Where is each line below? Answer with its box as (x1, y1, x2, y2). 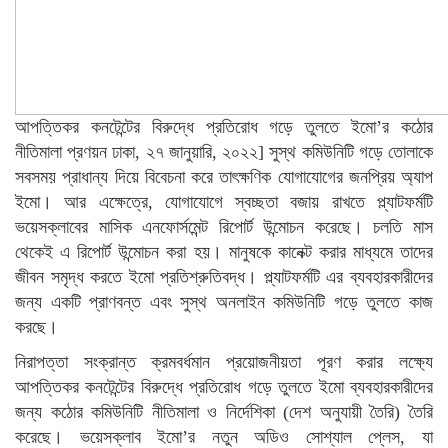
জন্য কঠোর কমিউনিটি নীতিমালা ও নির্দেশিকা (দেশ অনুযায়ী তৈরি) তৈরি (15, 402, 433, 422)
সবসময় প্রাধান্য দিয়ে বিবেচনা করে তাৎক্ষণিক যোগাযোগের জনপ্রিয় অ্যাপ (15, 167, 433, 187)
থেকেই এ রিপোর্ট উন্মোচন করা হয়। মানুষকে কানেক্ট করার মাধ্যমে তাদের (15, 242, 433, 262)
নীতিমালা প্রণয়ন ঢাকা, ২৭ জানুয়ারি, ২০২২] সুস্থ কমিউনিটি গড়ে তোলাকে (15, 142, 433, 162)
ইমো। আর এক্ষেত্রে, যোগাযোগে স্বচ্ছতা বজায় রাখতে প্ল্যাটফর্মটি (15, 192, 433, 212)
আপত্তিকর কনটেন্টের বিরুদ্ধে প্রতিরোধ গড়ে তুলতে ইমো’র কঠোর (15, 117, 433, 137)
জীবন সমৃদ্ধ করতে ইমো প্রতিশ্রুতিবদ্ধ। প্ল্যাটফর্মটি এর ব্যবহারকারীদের (15, 267, 433, 287)
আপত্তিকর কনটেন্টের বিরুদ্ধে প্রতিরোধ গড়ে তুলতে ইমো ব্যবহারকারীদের (15, 377, 433, 397)
